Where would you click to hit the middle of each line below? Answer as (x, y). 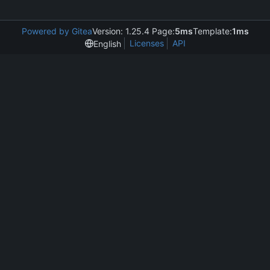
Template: (212, 31)
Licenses (146, 43)
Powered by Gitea (57, 31)
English (107, 43)
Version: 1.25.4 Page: (133, 31)
